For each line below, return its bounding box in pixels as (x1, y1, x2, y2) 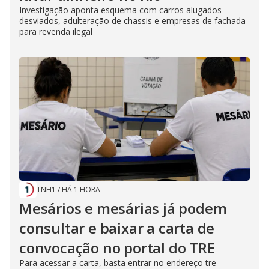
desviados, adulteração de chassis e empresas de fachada (19, 15, 246, 27)
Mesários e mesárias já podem (19, 198, 227, 219)
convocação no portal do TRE (19, 238, 215, 258)
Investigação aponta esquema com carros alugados (19, 4, 222, 16)
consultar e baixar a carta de (19, 218, 215, 238)
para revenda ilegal (19, 26, 92, 38)
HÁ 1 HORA (62, 184, 100, 195)
